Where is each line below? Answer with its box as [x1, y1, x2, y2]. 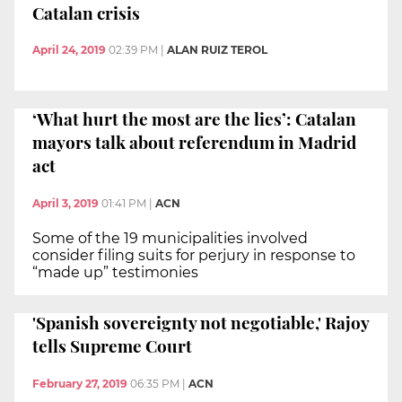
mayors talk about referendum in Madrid [32, 129, 356, 153]
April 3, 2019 [32, 196, 99, 210]
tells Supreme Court [32, 334, 192, 358]
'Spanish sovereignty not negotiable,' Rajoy [32, 310, 370, 335]
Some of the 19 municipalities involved [32, 229, 308, 247]
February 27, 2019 [32, 376, 127, 390]
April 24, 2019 [32, 43, 106, 57]
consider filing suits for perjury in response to [32, 246, 355, 264]
